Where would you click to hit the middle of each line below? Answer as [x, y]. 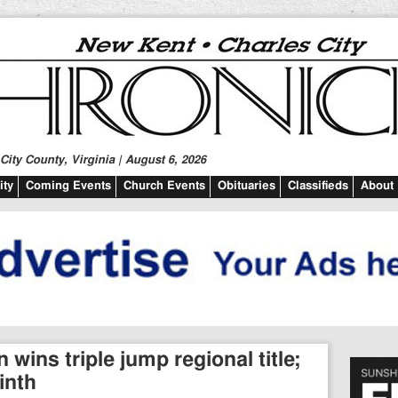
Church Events [164, 186]
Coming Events [68, 186]
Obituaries [247, 186]
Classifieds [318, 186]
